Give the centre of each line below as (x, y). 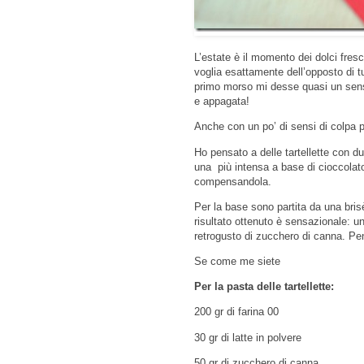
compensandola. (233, 181)
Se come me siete (237, 261)
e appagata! (222, 102)
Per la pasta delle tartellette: (264, 287)
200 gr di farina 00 (236, 312)
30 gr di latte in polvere (248, 337)
